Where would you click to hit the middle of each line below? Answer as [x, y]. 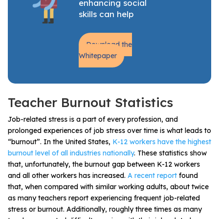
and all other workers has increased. [68, 175]
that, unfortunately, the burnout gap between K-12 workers [104, 164]
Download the [109, 44]
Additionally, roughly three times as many [134, 209]
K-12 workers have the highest [162, 142]
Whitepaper [98, 55]
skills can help [106, 14]
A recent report [152, 175]
